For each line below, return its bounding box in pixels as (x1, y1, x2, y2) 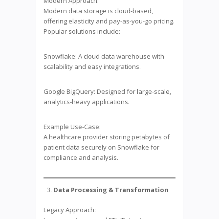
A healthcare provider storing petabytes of (44, 132, 170, 141)
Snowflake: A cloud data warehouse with (44, 51, 164, 61)
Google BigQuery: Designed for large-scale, (44, 87, 171, 96)
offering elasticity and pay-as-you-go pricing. (44, 16, 175, 25)
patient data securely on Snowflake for (44, 142, 159, 152)
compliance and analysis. (44, 153, 118, 162)
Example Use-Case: (44, 122, 101, 131)
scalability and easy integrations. (44, 62, 141, 71)
